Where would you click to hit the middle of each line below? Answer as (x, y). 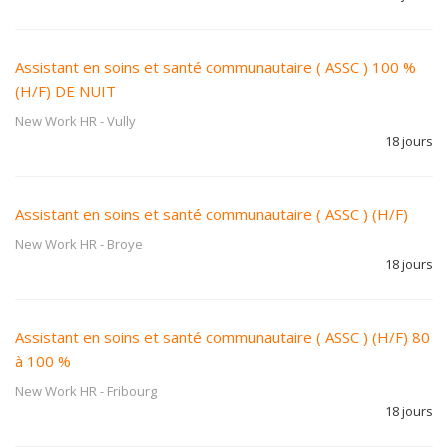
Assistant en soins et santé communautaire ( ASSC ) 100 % (215, 67)
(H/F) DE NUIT (65, 91)
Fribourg (132, 391)
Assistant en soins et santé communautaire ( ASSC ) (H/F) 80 (222, 337)
